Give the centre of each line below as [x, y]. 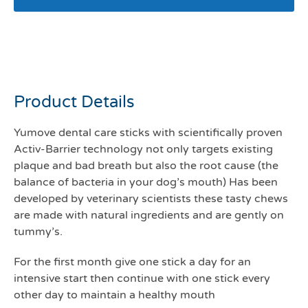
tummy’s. [38, 231]
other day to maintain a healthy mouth [114, 295]
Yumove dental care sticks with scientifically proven [148, 132]
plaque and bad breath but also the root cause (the [146, 165]
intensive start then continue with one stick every [142, 278]
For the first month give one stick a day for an [132, 262]
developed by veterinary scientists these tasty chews [151, 198]
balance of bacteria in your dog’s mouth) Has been [146, 182]
